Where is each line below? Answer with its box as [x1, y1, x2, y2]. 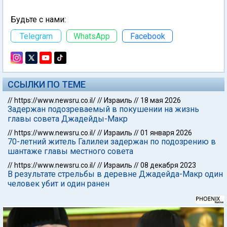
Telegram [19, 31, 53, 41]
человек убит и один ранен [8, 179, 109, 188]
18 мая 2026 [140, 96, 181, 104]
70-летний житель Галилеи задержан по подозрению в [8, 137, 216, 146]
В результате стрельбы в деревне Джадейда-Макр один [8, 169, 223, 179]
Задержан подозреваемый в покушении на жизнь [8, 104, 199, 114]
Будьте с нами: [11, 15, 66, 24]
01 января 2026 [140, 129, 192, 137]
